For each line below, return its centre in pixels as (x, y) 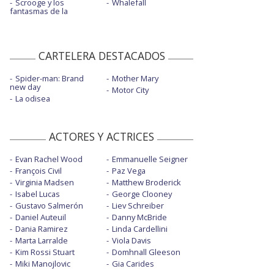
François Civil (39, 171)
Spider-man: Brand (50, 79)
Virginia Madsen (45, 183)
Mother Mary (135, 79)
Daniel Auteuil (41, 217)
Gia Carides (133, 264)
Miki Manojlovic (43, 264)
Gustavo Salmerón (49, 206)
